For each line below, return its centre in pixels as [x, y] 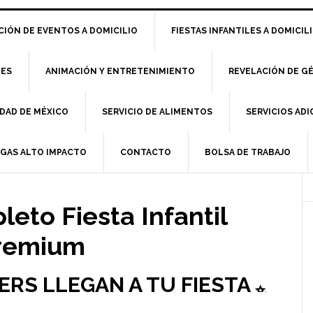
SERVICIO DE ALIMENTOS [157, 111]
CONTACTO [146, 152]
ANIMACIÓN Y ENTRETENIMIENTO [120, 71]
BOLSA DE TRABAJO [248, 152]
